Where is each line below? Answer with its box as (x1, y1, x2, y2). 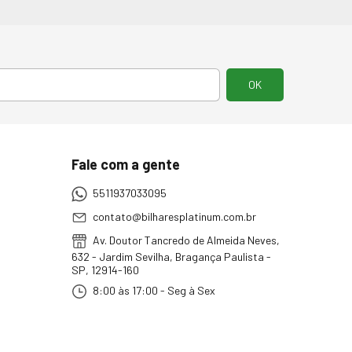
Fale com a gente (71, 156, 180, 174)
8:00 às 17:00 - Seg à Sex (90, 283, 215, 297)
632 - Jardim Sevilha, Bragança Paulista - (71, 250, 271, 264)
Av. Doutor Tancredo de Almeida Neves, (90, 233, 280, 247)
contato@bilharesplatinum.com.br (92, 209, 256, 223)
